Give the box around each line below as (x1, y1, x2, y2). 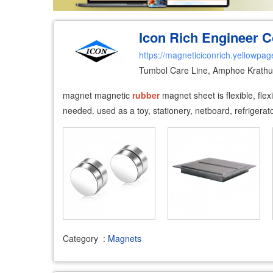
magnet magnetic (63, 89, 132, 101)
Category (63, 232, 98, 244)
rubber (132, 89, 160, 101)
